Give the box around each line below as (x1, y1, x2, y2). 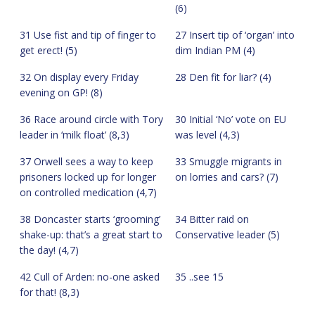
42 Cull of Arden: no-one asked (20, 269, 160, 283)
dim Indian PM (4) (175, 43, 255, 57)
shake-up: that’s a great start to (20, 227, 162, 241)
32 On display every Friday (20, 70, 139, 84)
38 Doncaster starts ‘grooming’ (20, 212, 160, 226)
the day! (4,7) (20, 243, 79, 257)
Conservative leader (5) (175, 227, 280, 241)
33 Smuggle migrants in (175, 154, 282, 168)
